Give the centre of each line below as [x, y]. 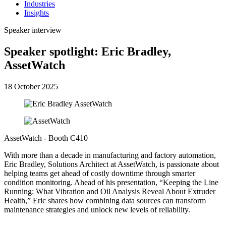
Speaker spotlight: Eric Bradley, [88, 51]
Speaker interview [33, 30]
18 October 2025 [31, 86]
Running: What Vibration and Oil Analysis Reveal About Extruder [110, 191]
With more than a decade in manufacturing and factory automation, [110, 155]
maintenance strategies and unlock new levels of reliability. [97, 209]
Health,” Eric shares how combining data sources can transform [105, 200]
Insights [37, 13]
